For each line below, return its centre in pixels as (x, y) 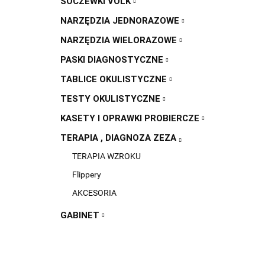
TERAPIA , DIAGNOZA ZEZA (119, 138)
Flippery (87, 174)
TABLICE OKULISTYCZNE (115, 79)
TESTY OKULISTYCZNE (112, 99)
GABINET (81, 215)
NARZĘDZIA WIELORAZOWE (120, 40)
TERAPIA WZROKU (106, 156)
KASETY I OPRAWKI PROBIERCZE (131, 118)
